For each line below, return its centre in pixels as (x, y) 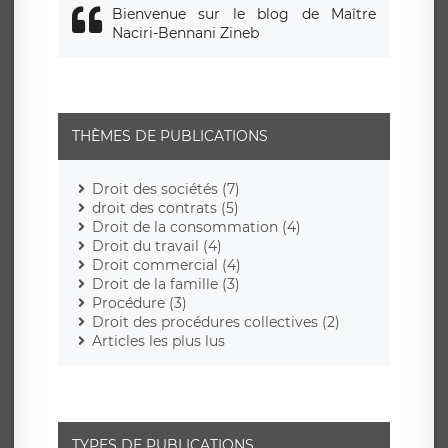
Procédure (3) (139, 303)
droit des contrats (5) (165, 208)
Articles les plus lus (158, 341)
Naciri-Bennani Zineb (185, 33)
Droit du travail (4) (157, 246)
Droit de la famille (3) (166, 284)
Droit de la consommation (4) (196, 227)
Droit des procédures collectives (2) (216, 322)
